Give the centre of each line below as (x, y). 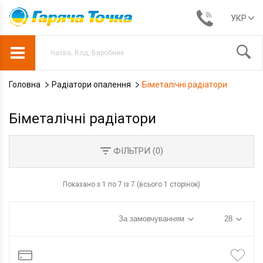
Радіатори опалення (91, 85)
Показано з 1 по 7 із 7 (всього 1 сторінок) (131, 184)
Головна (25, 85)
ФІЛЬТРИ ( (133, 151)
